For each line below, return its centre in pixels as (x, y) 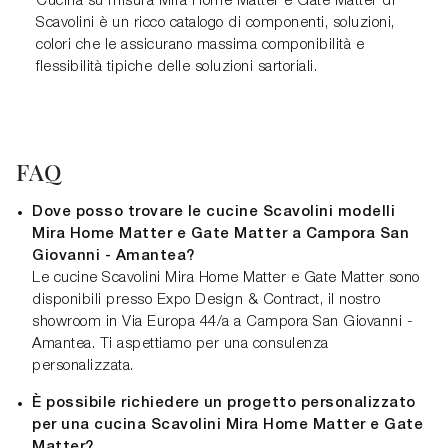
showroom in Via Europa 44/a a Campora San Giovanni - (222, 322)
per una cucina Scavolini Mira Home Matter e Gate (227, 425)
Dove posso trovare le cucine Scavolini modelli (213, 212)
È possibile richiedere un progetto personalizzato (224, 403)
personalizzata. (83, 366)
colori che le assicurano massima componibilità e (200, 45)
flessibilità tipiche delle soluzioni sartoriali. (176, 67)
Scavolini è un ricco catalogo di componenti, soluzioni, (215, 23)
